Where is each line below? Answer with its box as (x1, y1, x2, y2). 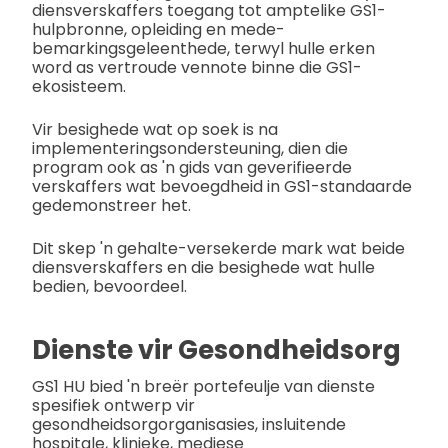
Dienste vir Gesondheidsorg (32, 331, 401, 368)
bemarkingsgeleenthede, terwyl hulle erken (32, 37, 375, 61)
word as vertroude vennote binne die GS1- (32, 56, 362, 80)
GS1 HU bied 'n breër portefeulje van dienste (32, 375, 375, 399)
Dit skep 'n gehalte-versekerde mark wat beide (32, 237, 405, 261)
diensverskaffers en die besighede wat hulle (32, 256, 375, 280)
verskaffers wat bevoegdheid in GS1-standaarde (32, 175, 412, 199)
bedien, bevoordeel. (32, 275, 187, 299)
